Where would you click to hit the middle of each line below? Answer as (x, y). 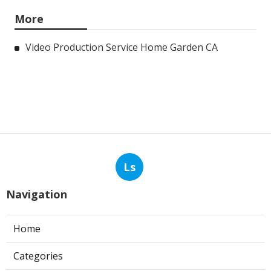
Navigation (37, 194)
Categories (38, 256)
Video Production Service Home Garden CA (122, 47)
